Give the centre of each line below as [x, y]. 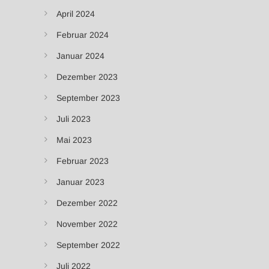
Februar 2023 [83, 161]
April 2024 [76, 14]
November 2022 [87, 224]
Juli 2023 [74, 119]
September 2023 [88, 98]
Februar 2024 [83, 35]
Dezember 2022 [87, 203]
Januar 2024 [80, 56]
